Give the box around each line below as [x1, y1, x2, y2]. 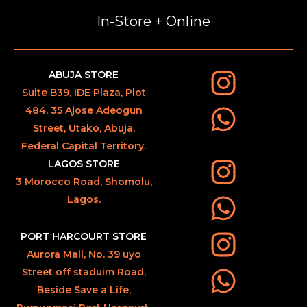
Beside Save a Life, [36, 283, 131, 296]
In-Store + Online [97, 12, 210, 29]
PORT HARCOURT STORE [21, 230, 147, 243]
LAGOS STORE [47, 157, 120, 170]
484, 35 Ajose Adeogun [25, 103, 143, 116]
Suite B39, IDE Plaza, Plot [21, 86, 146, 99]
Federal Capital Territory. [21, 139, 146, 152]
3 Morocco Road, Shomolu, [15, 175, 152, 188]
